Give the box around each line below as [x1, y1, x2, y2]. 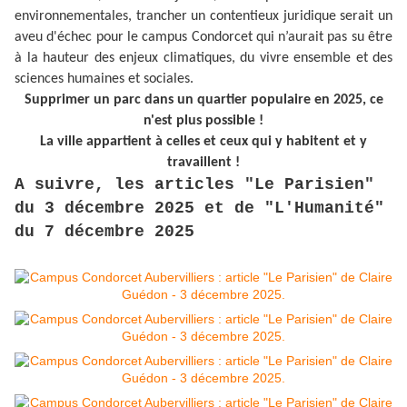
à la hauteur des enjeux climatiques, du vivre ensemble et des [15, 51, 392, 66]
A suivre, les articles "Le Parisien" [15, 175, 374, 194]
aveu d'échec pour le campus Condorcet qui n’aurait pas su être [15, 30, 392, 45]
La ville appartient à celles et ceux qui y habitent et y [40, 134, 367, 150]
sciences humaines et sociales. [15, 72, 194, 87]
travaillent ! [167, 155, 240, 171]
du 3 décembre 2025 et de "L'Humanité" [15, 199, 384, 218]
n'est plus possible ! [144, 114, 263, 129]
